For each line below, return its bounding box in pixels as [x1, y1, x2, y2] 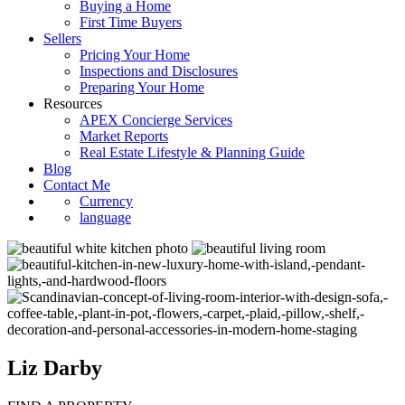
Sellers [43, 31, 81, 46]
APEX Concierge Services [80, 112, 232, 127]
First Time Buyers [80, 14, 182, 30]
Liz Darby [7, 355, 102, 380]
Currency [80, 193, 133, 209]
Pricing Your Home [80, 47, 190, 62]
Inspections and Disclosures [80, 63, 238, 79]
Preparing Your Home [80, 80, 204, 95]
